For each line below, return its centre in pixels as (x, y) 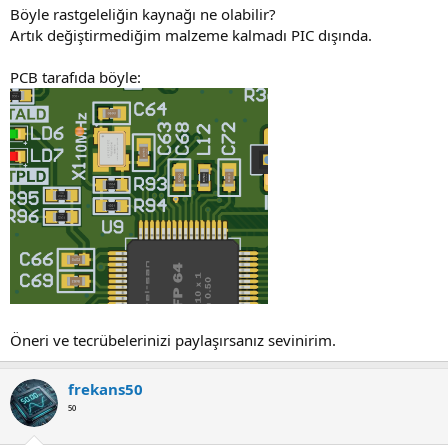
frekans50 (105, 388)
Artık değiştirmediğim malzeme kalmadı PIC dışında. (191, 34)
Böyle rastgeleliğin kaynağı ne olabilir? (143, 13)
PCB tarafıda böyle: (75, 76)
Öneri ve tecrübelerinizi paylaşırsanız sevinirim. (173, 339)
